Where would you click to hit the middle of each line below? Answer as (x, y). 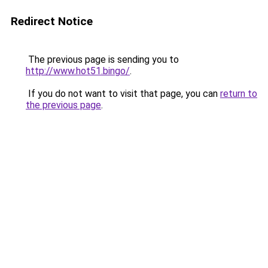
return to (239, 94)
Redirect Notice (52, 21)
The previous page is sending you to (102, 60)
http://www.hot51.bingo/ (78, 71)
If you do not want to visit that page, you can (123, 94)
